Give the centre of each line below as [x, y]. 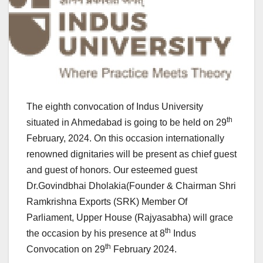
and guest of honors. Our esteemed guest [112, 170]
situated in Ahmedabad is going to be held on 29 [127, 123]
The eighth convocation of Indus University [115, 107]
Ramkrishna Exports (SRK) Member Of [107, 202]
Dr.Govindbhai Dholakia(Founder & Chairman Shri [131, 186]
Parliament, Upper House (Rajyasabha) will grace [130, 218]
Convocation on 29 [66, 249]
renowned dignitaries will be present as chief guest [131, 154]
